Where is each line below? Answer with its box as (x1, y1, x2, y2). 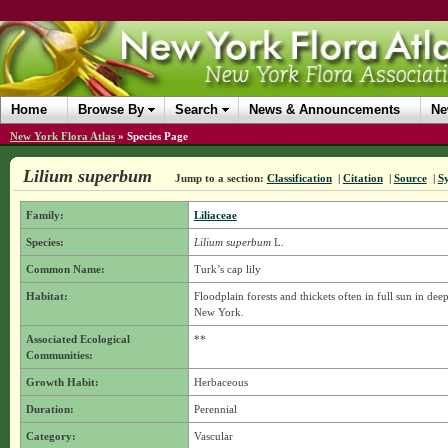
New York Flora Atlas (10, 130, 115, 142)
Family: (25, 209, 64, 221)
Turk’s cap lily (193, 263, 261, 275)
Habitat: (25, 290, 68, 302)
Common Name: (25, 263, 105, 275)
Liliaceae (193, 209, 237, 221)
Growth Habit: (25, 376, 99, 388)
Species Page (127, 130, 188, 142)
